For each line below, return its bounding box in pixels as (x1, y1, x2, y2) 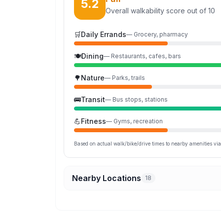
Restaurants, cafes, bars (111, 52, 181, 60)
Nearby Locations (72, 173, 141, 183)
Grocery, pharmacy (134, 31, 188, 38)
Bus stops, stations (112, 96, 168, 103)
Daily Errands (81, 30, 126, 38)
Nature (81, 74, 105, 82)
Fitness (81, 117, 106, 125)
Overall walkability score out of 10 (106, 6, 215, 15)
